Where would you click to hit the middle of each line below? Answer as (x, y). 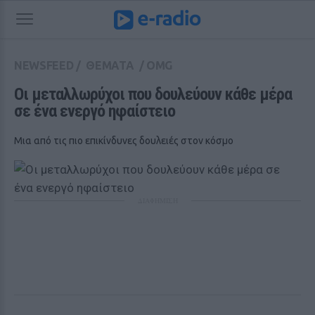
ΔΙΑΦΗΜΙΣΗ (157, 200)
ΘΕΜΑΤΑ (110, 65)
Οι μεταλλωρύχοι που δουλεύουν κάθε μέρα (153, 94)
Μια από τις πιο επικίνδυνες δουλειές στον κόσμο (124, 141)
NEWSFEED (44, 65)
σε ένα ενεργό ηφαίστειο (95, 111)
